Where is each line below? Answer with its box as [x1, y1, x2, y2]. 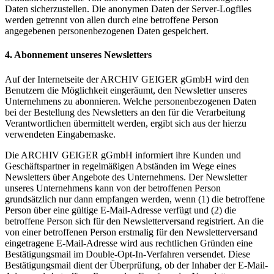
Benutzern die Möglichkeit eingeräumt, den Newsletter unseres [5, 84, 247, 95]
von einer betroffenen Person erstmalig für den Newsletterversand [5, 226, 257, 237]
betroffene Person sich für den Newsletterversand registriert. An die [5, 215, 264, 226]
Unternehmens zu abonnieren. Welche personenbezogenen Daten [5, 95, 256, 106]
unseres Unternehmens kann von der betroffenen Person [5, 182, 221, 193]
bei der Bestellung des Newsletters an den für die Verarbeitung [5, 106, 245, 117]
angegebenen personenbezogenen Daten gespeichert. [5, 25, 209, 36]
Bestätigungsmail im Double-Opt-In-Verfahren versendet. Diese [5, 248, 250, 259]
